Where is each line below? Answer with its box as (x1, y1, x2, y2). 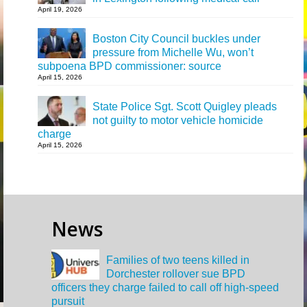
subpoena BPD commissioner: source (38, 60, 221, 72)
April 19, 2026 (38, 5, 82, 13)
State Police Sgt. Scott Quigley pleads (93, 101, 277, 112)
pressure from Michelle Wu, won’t (93, 47, 254, 58)
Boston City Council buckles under (93, 33, 260, 45)
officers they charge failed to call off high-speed (51, 282, 279, 293)
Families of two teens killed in (106, 254, 249, 266)
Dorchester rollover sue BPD (106, 268, 245, 280)
